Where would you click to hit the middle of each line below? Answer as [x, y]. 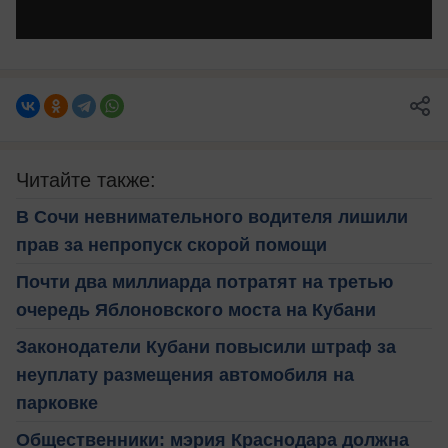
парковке [57, 402]
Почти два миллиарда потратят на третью [204, 281]
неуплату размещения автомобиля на [185, 374]
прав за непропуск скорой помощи [171, 244]
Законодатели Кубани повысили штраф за [206, 346]
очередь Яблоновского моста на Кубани [196, 309]
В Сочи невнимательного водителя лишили [212, 216]
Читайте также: [86, 179]
